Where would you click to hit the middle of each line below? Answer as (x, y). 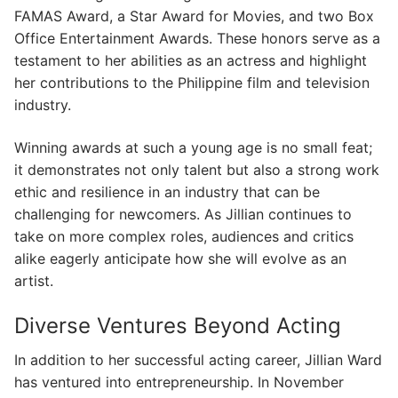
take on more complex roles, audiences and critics (184, 236)
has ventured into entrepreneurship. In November (179, 382)
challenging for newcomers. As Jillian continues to (183, 214)
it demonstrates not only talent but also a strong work (197, 169)
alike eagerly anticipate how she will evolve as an (180, 258)
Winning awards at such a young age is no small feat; (193, 147)
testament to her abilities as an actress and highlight (191, 61)
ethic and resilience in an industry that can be (167, 191)
